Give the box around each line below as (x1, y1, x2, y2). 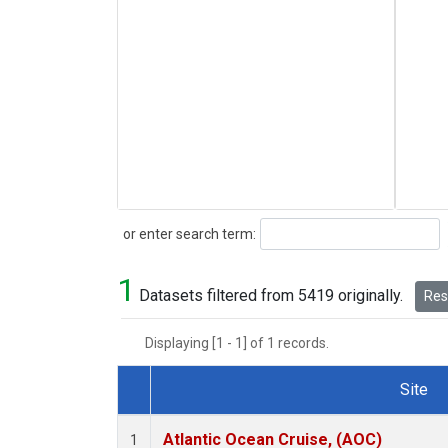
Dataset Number (133, 403, 247, 423)
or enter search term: (117, 225, 256, 242)
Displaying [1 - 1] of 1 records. (145, 335, 341, 352)
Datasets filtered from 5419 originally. (135, 286, 407, 306)
